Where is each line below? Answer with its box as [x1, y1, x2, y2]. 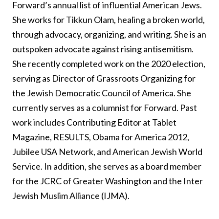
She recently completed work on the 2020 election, [12, 58, 205, 69]
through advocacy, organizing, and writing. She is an [12, 28, 206, 40]
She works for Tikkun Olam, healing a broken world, [12, 14, 205, 25]
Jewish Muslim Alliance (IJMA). [12, 190, 130, 201]
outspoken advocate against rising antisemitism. [12, 43, 194, 54]
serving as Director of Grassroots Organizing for [12, 72, 196, 84]
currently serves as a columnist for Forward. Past [12, 102, 197, 113]
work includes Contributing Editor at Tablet [12, 116, 176, 128]
